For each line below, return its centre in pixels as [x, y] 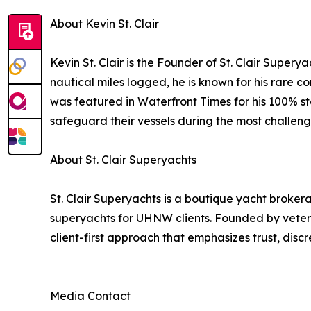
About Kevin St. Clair [104, 24]
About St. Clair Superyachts [123, 160]
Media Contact [90, 296]
